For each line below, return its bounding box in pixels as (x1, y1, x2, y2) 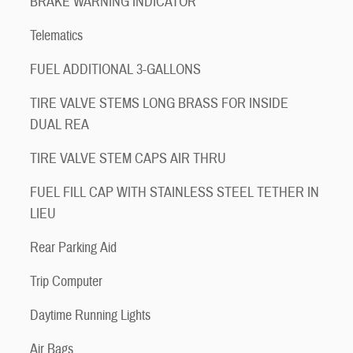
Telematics (30, 27, 83, 45)
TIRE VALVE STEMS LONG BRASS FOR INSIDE (30, 95, 288, 113)
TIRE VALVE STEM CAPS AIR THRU (30, 150, 226, 168)
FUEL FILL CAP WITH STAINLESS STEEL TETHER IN (30, 184, 319, 202)
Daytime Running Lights (30, 307, 150, 325)
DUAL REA (30, 116, 89, 134)
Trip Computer (30, 273, 102, 291)
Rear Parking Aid (30, 239, 117, 257)
